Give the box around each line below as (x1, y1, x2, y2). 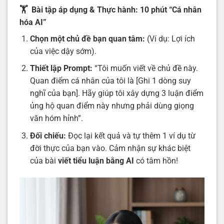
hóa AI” (19, 17, 48, 27)
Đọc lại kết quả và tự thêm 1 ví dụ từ (65, 131, 195, 141)
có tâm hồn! (133, 156, 178, 166)
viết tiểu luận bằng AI (57, 156, 134, 166)
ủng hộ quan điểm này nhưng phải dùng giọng (29, 101, 194, 111)
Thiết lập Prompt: (29, 63, 92, 73)
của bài (29, 156, 58, 166)
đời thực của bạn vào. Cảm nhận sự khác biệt (29, 143, 190, 153)
